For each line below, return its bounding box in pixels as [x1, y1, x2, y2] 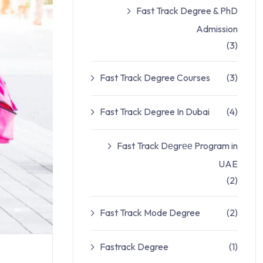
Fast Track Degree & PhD [136, 5, 238, 16]
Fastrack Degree [100, 241, 168, 252]
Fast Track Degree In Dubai [100, 106, 210, 117]
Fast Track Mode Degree [100, 207, 200, 218]
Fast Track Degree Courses [100, 72, 210, 83]
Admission [196, 23, 238, 35]
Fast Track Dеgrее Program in [117, 140, 238, 151]
